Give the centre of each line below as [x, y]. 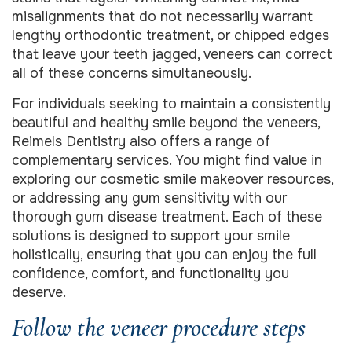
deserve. [39, 292]
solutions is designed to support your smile [151, 235]
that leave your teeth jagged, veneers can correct [172, 55]
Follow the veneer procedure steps [159, 328]
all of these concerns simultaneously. [132, 73]
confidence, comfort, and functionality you [150, 273]
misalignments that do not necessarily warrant [162, 17]
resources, [298, 179]
